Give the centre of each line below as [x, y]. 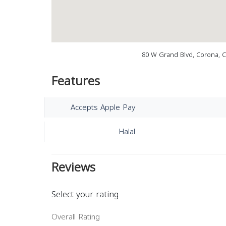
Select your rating [85, 194]
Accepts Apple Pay [103, 107]
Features [76, 81]
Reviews [73, 167]
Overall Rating [76, 217]
